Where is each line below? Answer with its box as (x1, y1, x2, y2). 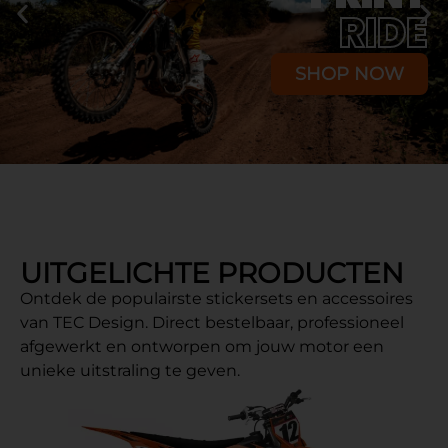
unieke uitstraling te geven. (20, 360, 240, 380)
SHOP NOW (295, 62, 404, 85)
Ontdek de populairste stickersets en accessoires (20, 288, 413, 308)
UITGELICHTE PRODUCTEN (20, 255, 404, 290)
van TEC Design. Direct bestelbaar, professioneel (20, 312, 404, 332)
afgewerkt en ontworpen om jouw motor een (20, 336, 384, 356)
